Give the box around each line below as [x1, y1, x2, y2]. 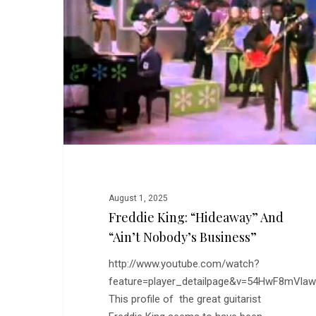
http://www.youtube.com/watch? [108, 257, 260, 271]
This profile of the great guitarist [108, 293, 261, 306]
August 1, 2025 [108, 193, 168, 204]
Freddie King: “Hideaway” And [108, 209, 284, 226]
